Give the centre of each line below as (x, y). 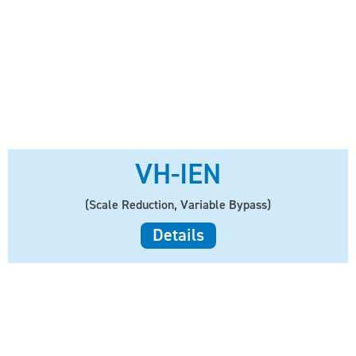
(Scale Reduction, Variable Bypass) (178, 205)
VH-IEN (178, 174)
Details (178, 235)
